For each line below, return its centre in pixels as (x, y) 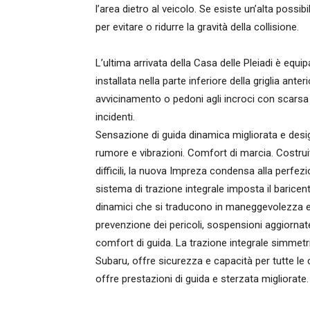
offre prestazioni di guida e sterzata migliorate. (202, 279)
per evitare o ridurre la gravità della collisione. (197, 27)
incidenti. (115, 117)
